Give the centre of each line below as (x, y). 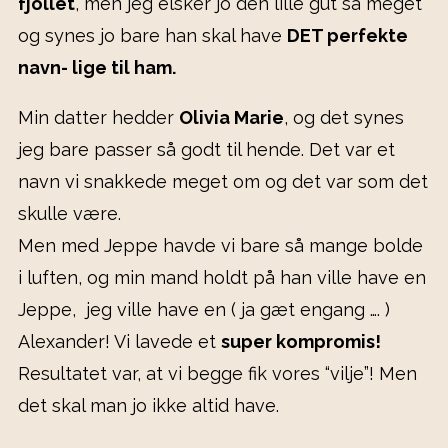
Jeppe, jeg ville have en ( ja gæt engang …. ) (204, 310)
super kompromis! (301, 342)
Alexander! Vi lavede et (119, 342)
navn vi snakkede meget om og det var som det (223, 182)
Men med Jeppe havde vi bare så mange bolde (220, 246)
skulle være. (69, 214)
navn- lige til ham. (99, 68)
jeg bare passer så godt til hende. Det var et (206, 150)
